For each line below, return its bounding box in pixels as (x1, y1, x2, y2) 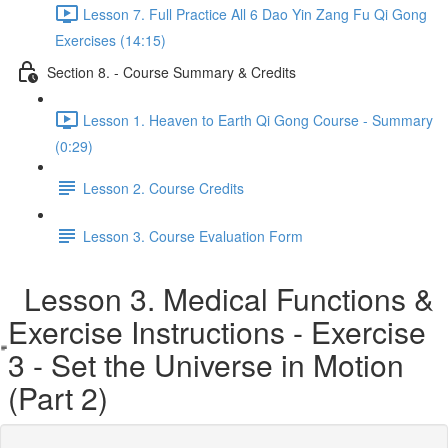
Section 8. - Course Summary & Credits (47, 61, 296, 82)
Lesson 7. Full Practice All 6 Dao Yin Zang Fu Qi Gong (83, 3, 427, 24)
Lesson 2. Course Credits (83, 177, 244, 198)
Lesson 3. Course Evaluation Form (83, 225, 303, 246)
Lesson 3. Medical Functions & (7, 277, 434, 320)
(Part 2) (7, 376, 108, 419)
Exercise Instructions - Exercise (7, 310, 426, 353)
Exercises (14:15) (55, 30, 166, 50)
